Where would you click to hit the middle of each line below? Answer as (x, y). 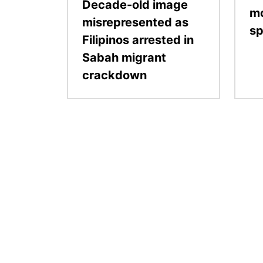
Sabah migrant (124, 58)
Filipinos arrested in (138, 40)
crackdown (114, 75)
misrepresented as (135, 23)
